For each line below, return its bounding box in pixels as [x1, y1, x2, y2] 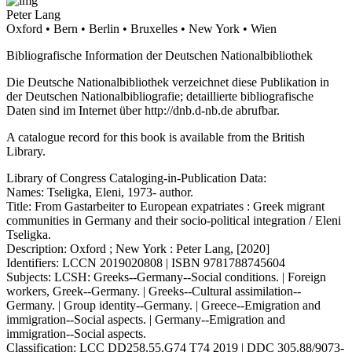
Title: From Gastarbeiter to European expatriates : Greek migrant [6, 199, 324, 213]
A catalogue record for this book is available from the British [6, 130, 305, 144]
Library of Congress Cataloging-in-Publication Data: [6, 170, 266, 185]
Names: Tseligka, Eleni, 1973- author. [6, 185, 193, 199]
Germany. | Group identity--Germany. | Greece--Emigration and [6, 298, 321, 312]
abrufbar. [233, 103, 280, 117]
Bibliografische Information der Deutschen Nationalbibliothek [6, 48, 313, 62]
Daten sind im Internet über [6, 103, 145, 117]
